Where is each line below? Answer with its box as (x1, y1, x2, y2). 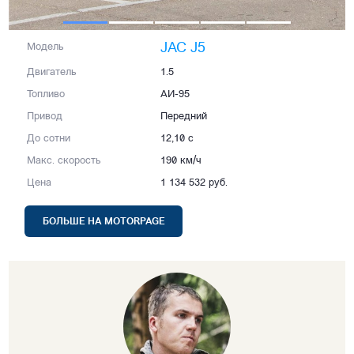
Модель (27, 42, 64, 53)
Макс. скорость (27, 156, 101, 167)
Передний (160, 111, 208, 122)
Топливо (27, 89, 66, 100)
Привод (27, 111, 63, 122)
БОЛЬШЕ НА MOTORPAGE (42, 217, 165, 228)
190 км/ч (160, 156, 202, 167)
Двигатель (27, 67, 77, 78)
